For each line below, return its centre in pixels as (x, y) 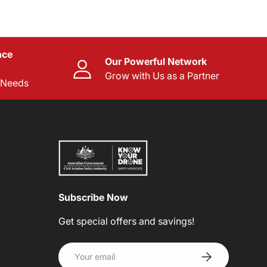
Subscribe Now (93, 197)
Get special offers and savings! (126, 221)
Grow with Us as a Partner (162, 75)
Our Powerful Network (156, 61)
